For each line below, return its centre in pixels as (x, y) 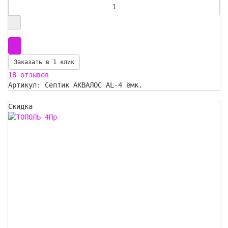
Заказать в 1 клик (44, 62)
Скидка (20, 107)
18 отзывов (28, 75)
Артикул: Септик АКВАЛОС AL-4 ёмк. (75, 85)
